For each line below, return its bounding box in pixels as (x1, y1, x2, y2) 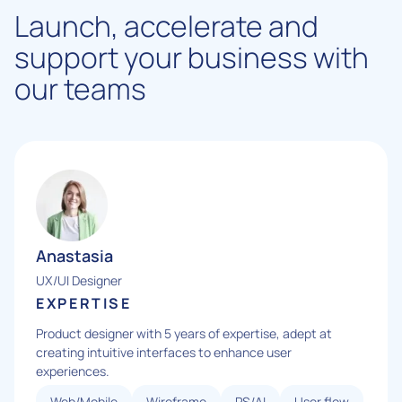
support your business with (14, 37, 369, 77)
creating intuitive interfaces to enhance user (36, 343, 292, 361)
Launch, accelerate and (14, 5, 319, 46)
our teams (14, 68, 146, 109)
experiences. (36, 362, 109, 380)
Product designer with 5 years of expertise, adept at (36, 324, 332, 342)
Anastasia (36, 244, 113, 267)
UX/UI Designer (36, 271, 122, 289)
